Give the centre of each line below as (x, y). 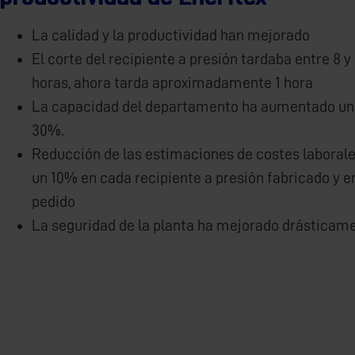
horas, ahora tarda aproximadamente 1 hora (172, 83)
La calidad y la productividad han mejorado (171, 35)
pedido (53, 202)
